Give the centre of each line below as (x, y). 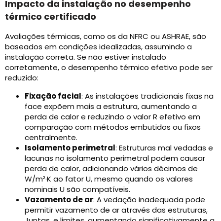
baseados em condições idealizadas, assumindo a (98, 47)
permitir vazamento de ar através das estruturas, (116, 210)
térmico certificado (51, 17)
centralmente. (51, 138)
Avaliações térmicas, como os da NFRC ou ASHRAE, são (106, 37)
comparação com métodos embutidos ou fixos (113, 127)
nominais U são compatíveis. (77, 189)
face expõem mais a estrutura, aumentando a (111, 107)
